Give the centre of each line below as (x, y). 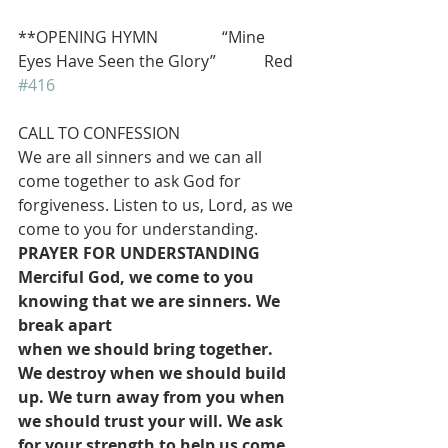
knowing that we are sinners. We (151, 301)
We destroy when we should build (154, 373)
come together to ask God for (131, 181)
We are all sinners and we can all (142, 157)
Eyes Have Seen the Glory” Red (157, 61)
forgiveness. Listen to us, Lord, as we (157, 205)
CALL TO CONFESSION (99, 133)
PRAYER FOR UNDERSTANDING (139, 253)
